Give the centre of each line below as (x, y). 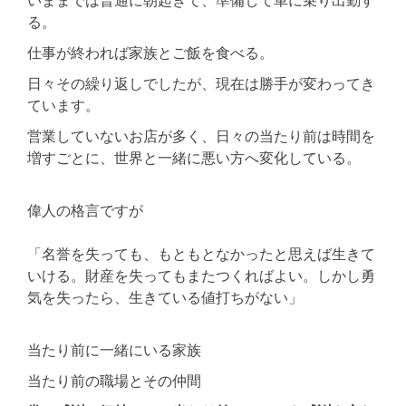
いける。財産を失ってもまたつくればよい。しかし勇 (201, 275)
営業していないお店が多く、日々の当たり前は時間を (201, 135)
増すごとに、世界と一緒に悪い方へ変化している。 (194, 157)
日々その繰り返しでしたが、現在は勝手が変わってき (201, 83)
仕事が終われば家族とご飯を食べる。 (150, 52)
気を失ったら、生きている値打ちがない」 (165, 297)
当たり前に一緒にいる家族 (114, 349)
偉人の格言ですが (85, 210)
